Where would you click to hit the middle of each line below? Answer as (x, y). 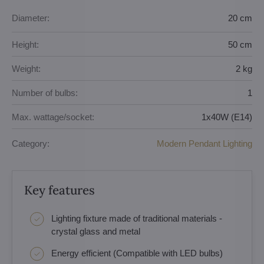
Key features (60, 190)
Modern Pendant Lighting (204, 143)
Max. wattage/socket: (53, 117)
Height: (25, 44)
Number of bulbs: (45, 93)
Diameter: (31, 18)
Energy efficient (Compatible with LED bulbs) (137, 253)
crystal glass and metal (96, 231)
